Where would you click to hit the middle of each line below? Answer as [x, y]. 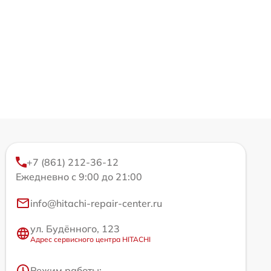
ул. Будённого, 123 [75, 229]
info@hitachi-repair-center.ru [96, 204]
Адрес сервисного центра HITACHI [90, 240]
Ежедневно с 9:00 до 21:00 [79, 177]
